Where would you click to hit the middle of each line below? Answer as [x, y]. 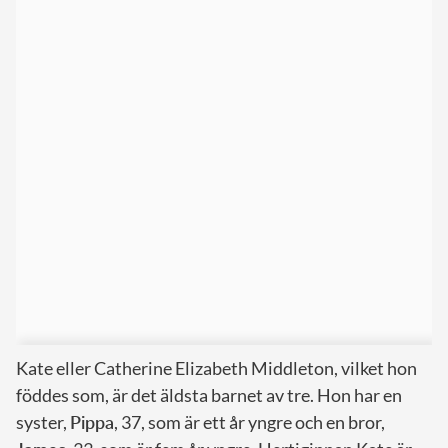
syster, [43, 421]
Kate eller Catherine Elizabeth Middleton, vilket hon [216, 367]
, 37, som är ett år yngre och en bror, [249, 421]
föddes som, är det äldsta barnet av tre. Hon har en [209, 394]
